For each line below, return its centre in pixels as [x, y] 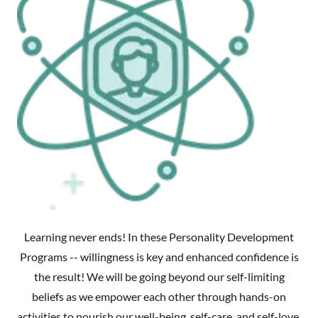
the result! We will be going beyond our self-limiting [159, 277]
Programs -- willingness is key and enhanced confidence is [159, 257]
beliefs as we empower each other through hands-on [159, 297]
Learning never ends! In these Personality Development [159, 237]
